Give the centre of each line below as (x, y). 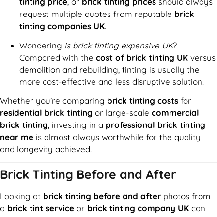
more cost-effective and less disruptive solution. (112, 81)
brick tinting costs (143, 100)
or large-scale (122, 112)
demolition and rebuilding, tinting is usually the (109, 69)
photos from (186, 196)
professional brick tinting (155, 124)
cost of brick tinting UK (142, 57)
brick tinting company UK (138, 208)
